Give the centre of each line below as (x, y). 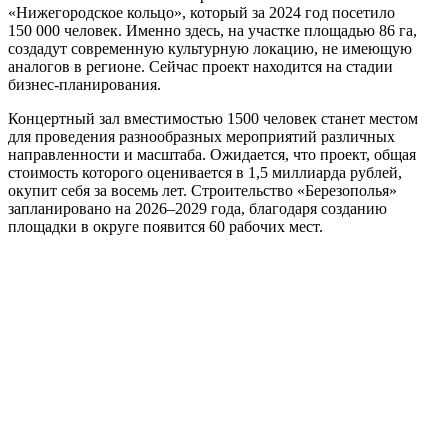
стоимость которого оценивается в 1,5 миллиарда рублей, (205, 172)
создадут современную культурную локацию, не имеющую (210, 48)
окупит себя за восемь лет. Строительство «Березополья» (202, 190)
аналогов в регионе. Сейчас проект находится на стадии (200, 66)
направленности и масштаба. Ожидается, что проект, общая (212, 154)
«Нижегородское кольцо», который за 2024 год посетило (201, 12)
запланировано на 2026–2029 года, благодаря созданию (197, 208)
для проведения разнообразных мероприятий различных (201, 136)
